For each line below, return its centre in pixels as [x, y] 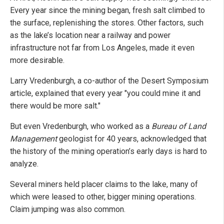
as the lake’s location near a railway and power [90, 35]
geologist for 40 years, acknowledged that [132, 138]
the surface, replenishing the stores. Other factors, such [107, 22]
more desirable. [37, 60]
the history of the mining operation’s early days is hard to [108, 151]
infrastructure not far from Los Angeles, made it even [102, 47]
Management [33, 138]
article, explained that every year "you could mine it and [105, 93]
